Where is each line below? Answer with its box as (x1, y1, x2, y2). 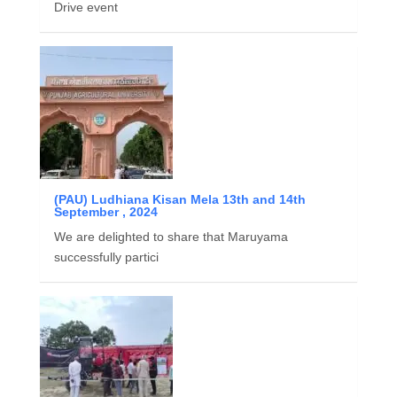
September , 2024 (53, 204, 158, 219)
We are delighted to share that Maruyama (53, 229, 288, 244)
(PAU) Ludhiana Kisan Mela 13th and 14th (53, 191, 306, 206)
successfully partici (53, 249, 159, 264)
